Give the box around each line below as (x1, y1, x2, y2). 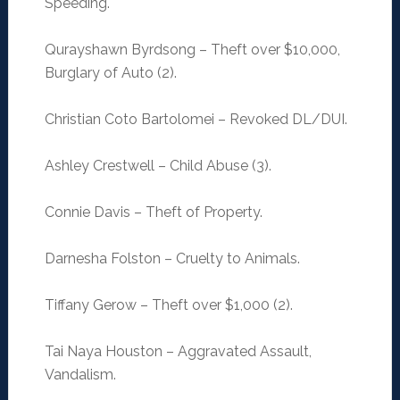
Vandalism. (44, 366, 116, 384)
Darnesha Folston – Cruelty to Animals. (44, 250, 300, 268)
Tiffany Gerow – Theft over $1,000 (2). (44, 296, 293, 314)
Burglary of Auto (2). (44, 64, 177, 82)
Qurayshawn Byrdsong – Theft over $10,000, (44, 41, 340, 59)
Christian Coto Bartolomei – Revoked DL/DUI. (44, 111, 347, 129)
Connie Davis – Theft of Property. (44, 204, 262, 221)
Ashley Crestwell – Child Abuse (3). (44, 157, 271, 175)
